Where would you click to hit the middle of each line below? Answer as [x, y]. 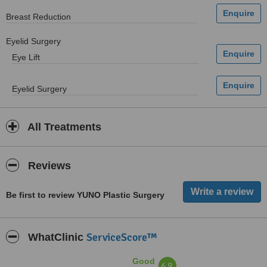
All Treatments [63, 127]
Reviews [48, 166]
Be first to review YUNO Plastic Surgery [85, 195]
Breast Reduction [38, 17]
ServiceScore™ [122, 237]
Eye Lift [26, 57]
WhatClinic [56, 237]
